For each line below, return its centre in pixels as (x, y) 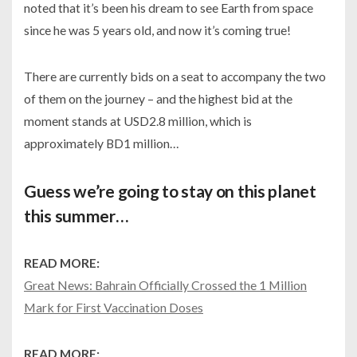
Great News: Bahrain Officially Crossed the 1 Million (165, 284)
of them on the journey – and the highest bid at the (158, 98)
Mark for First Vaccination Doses (114, 307)
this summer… (76, 215)
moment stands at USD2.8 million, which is (138, 120)
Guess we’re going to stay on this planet (170, 190)
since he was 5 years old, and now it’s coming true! (157, 29)
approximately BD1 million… (101, 143)
